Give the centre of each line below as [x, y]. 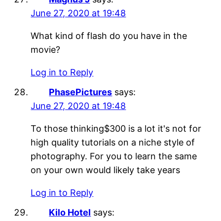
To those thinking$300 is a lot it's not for [116, 128]
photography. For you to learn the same [114, 156]
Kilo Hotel [70, 212]
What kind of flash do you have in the [109, 36]
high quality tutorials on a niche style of [113, 142]
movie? [46, 49]
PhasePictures [81, 92]
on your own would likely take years [106, 170]
